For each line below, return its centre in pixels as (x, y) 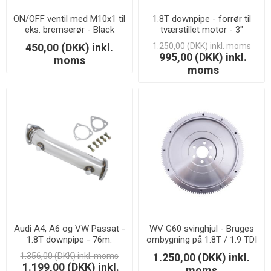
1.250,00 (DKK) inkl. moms (201, 46)
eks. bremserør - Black (69, 29)
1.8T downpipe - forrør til (201, 18)
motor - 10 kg (202, 251)
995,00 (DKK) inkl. (203, 57)
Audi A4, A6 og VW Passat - (69, 229)
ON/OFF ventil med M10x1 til (70, 18)
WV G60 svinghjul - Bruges (201, 229)
